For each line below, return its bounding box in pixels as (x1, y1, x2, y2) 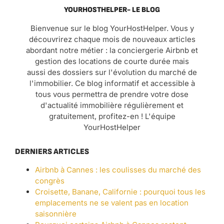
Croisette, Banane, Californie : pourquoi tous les (35, 186, 205, 196)
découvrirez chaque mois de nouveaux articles (28, 34, 195, 44)
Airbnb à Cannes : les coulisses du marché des (35, 164, 201, 174)
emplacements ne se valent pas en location (35, 197, 188, 207)
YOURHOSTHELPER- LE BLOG (64, 5, 160, 15)
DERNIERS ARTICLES (15, 146, 89, 156)
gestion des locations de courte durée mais (35, 56, 189, 66)
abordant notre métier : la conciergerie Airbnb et (26, 45, 198, 55)
